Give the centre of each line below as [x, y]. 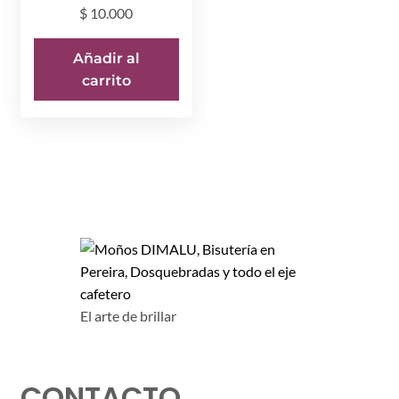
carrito [106, 81]
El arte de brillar [128, 316]
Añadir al [106, 59]
